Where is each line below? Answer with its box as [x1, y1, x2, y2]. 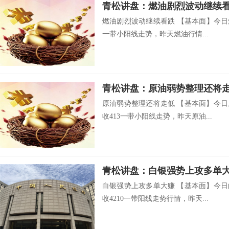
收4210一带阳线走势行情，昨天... [102, 195, 209, 202]
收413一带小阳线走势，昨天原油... [102, 112, 212, 120]
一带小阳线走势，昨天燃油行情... [102, 30, 209, 38]
